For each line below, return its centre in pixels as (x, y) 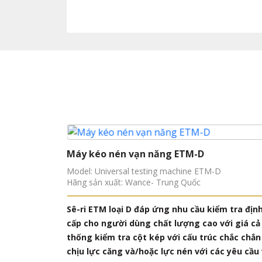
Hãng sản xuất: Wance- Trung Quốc (134, 182)
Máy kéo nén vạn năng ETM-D (135, 154)
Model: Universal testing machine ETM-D (144, 171)
